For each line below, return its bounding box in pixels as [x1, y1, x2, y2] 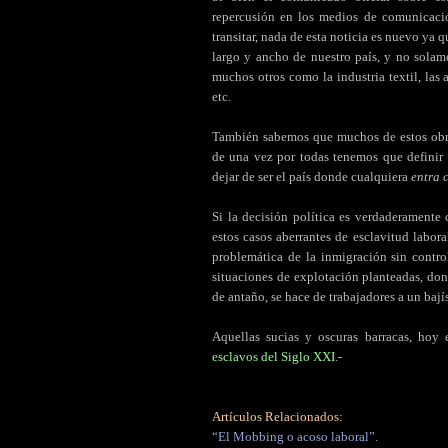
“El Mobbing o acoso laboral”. [212, 429, 378, 445]
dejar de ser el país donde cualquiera [212, 169, 411, 185]
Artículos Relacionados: [212, 409, 343, 425]
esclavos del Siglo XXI [212, 349, 335, 365]
